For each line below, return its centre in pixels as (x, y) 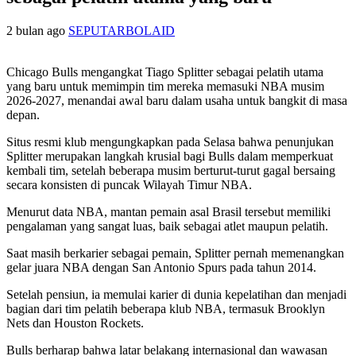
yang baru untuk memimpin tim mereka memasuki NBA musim (165, 86)
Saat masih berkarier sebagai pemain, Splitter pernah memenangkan (175, 253)
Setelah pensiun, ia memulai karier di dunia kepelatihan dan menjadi (176, 294)
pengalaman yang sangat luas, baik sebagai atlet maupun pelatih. (167, 226)
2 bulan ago (37, 30)
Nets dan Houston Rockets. (75, 323)
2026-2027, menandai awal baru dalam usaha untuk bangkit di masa (177, 100)
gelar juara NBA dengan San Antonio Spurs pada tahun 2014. (161, 267)
